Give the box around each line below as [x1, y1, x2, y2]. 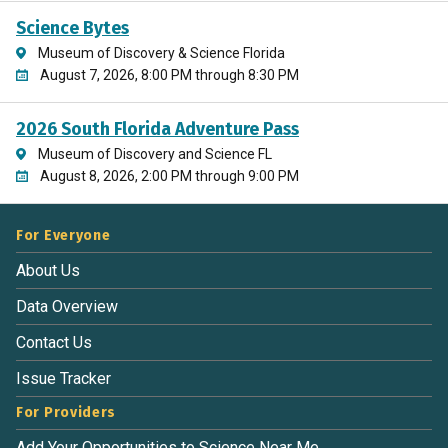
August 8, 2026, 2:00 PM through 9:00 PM [40, 167, 299, 184]
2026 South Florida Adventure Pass [16, 118, 299, 140]
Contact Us [16, 333, 92, 352]
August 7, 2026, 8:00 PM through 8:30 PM [40, 66, 299, 83]
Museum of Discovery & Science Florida [37, 44, 285, 61]
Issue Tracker [16, 369, 111, 388]
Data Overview [16, 297, 118, 316]
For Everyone [16, 227, 111, 244]
